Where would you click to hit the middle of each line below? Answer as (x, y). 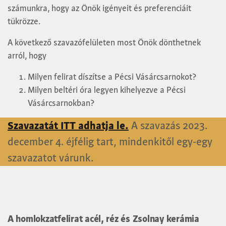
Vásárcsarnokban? (61, 103)
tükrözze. (24, 21)
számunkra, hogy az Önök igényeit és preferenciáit (99, 8)
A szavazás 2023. (168, 125)
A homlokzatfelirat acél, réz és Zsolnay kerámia (103, 219)
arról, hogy (27, 55)
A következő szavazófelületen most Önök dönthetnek (104, 42)
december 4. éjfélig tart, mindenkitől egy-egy (110, 142)
